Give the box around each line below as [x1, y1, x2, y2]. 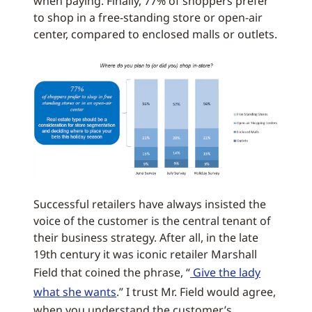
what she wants [33, 283, 116, 299]
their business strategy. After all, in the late [33, 229, 258, 245]
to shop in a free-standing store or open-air [33, 10, 263, 26]
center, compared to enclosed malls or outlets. [33, 26, 277, 42]
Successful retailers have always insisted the [33, 196, 266, 212]
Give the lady [190, 264, 260, 280]
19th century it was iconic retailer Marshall [33, 246, 257, 262]
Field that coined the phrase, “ [33, 264, 190, 280]
